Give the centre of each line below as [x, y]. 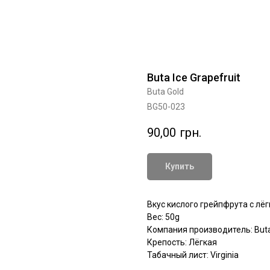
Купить [180, 167]
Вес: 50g [163, 217]
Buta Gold [165, 92]
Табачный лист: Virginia [193, 255]
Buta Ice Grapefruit [194, 77]
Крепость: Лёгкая [182, 243]
